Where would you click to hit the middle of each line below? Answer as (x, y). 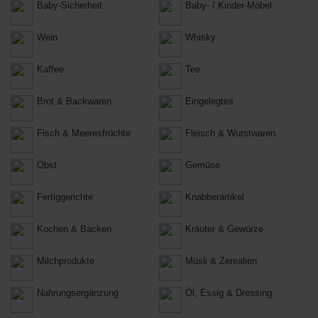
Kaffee (50, 69)
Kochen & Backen (74, 229)
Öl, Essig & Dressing (229, 293)
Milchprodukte (66, 261)
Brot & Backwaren (74, 101)
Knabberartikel (215, 197)
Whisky (201, 37)
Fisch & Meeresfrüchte (84, 133)
